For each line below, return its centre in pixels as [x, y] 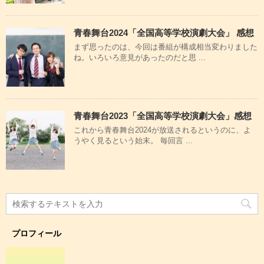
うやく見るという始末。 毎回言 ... [133, 141]
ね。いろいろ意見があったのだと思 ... [140, 58]
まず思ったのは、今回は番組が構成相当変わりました [166, 47]
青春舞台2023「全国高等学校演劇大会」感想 [163, 116]
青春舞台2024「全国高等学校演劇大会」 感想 [164, 33]
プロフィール [37, 234]
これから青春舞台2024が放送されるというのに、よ [162, 130]
